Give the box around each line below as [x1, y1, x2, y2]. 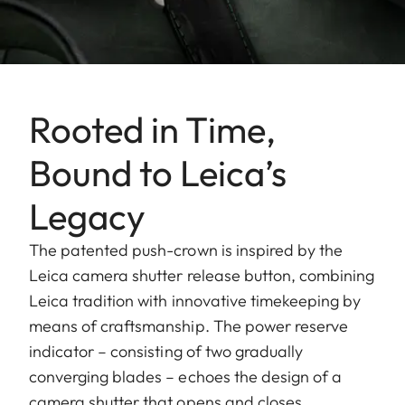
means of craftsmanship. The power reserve [29, 315, 349, 336]
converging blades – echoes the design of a [29, 365, 343, 387]
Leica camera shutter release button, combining [29, 264, 375, 286]
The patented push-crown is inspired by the [29, 239, 344, 260]
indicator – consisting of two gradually [29, 340, 303, 362]
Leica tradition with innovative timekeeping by [29, 289, 362, 311]
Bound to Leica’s [29, 149, 287, 195]
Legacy [29, 193, 146, 239]
